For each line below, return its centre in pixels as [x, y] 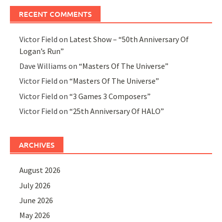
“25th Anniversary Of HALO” [117, 111]
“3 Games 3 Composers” [110, 96]
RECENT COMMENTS [55, 14]
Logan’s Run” [42, 51]
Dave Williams [43, 66]
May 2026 [35, 215]
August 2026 [40, 170]
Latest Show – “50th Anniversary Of [129, 39]
